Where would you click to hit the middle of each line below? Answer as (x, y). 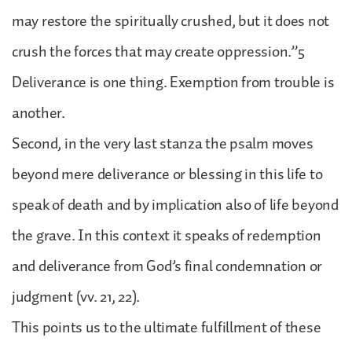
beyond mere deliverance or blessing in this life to (167, 174)
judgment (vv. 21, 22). (76, 297)
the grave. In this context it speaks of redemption (167, 235)
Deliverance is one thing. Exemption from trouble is (173, 82)
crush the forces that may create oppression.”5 (158, 51)
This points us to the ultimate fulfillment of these (167, 327)
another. (38, 113)
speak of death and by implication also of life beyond (175, 205)
